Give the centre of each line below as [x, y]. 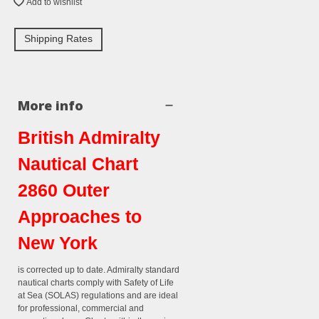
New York [58, 243]
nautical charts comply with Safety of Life [96, 283]
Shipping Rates [58, 39]
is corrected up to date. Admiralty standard [99, 270]
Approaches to [80, 217]
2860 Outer [64, 190]
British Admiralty [89, 138]
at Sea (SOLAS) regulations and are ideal [98, 296]
